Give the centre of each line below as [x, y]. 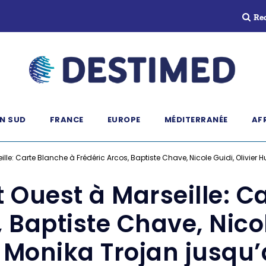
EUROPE [124, 120]
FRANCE [66, 120]
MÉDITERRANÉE [196, 120]
